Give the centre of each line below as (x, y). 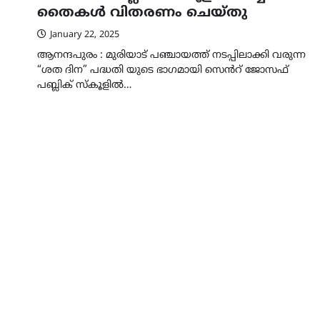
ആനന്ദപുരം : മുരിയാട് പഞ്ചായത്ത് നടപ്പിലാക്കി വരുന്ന (171, 56)
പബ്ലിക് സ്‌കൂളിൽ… (84, 86)
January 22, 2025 (85, 35)
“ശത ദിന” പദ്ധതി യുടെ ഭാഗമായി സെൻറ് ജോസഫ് (163, 71)
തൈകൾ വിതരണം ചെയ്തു (142, 14)
